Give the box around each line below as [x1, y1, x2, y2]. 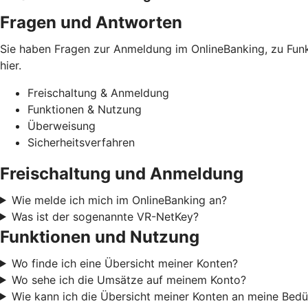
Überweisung [27, 118, 96, 133]
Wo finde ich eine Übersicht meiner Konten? [11, 256, 238, 270]
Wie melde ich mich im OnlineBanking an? [11, 192, 227, 207]
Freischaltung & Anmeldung [27, 85, 169, 100]
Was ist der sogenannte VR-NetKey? [11, 209, 199, 223]
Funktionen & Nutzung [27, 102, 142, 116]
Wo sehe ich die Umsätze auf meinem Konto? [11, 272, 246, 287]
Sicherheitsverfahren [27, 135, 135, 149]
